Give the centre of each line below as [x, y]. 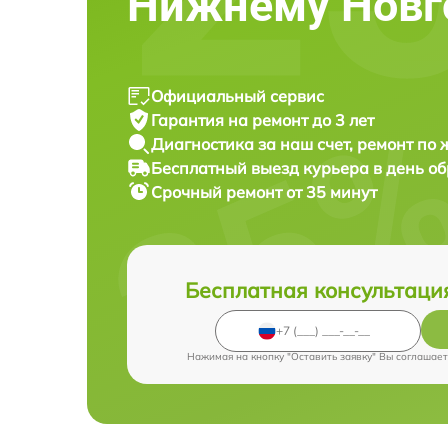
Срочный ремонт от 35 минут [264, 191]
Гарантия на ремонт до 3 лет [262, 119]
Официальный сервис [237, 95]
